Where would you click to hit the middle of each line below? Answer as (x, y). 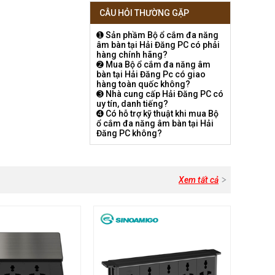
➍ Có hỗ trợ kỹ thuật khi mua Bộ (157, 114)
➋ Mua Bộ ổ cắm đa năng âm (153, 65)
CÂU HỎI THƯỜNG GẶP (144, 13)
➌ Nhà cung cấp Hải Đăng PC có (160, 94)
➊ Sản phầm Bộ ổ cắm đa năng (157, 35)
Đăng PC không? (129, 134)
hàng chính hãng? (132, 55)
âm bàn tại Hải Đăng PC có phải (158, 45)
